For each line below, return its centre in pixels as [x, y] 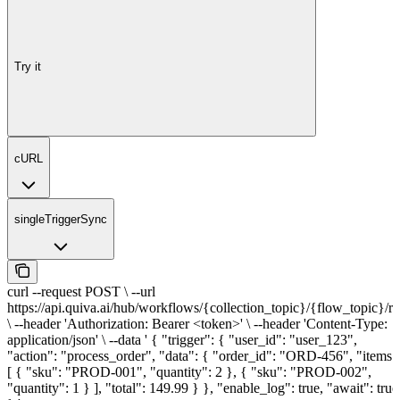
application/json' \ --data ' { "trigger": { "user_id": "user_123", [182, 339]
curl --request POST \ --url [81, 291]
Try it [28, 66]
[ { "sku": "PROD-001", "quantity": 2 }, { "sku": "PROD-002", [189, 371]
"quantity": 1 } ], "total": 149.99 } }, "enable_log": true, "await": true [203, 387]
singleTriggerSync [61, 220]
